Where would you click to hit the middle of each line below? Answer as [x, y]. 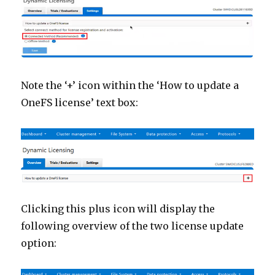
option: [39, 243]
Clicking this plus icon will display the [118, 208]
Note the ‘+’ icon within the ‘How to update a [130, 86]
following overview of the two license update [133, 226]
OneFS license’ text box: [80, 103]
